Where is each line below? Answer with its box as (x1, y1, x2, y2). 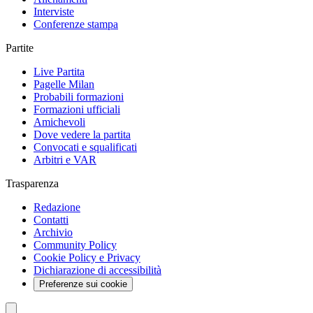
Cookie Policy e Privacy (34, 251, 140, 263)
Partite (6, 41, 34, 54)
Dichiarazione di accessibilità (34, 263, 161, 276)
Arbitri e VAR (34, 153, 96, 166)
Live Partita (34, 65, 85, 78)
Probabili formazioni (34, 90, 124, 103)
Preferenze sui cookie (39, 278, 127, 289)
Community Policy (34, 238, 117, 251)
